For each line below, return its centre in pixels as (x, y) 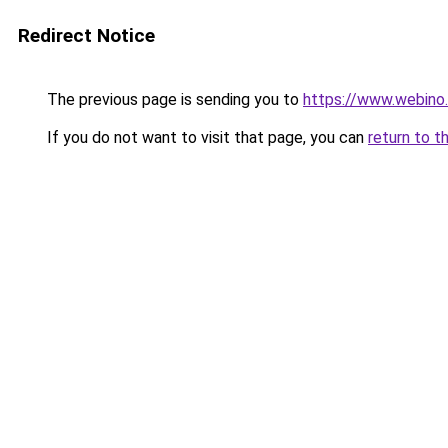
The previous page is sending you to (173, 99)
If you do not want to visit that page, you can (205, 137)
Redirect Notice (86, 35)
